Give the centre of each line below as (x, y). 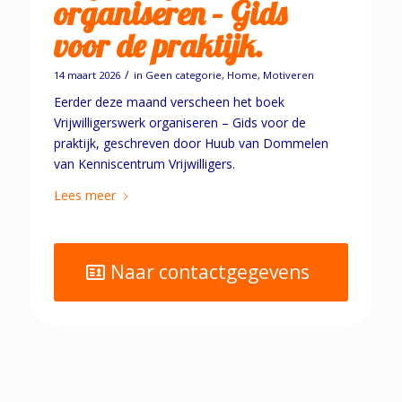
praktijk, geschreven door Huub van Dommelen (191, 144)
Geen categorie (183, 75)
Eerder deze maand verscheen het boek (169, 102)
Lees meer (84, 196)
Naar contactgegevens (210, 272)
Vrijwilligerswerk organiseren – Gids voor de (179, 123)
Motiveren (288, 75)
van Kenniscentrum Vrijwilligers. (144, 164)
